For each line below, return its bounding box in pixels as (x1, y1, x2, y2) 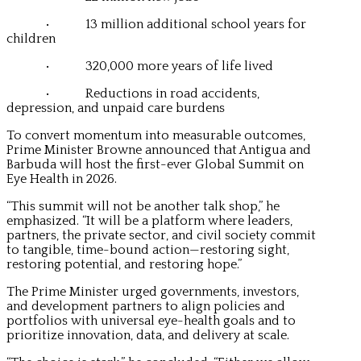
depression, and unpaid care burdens (6, 100, 225, 115)
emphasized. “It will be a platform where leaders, (6, 213, 293, 228)
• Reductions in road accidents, (6, 85, 259, 101)
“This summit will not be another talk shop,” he (6, 198, 280, 214)
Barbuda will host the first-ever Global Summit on (6, 156, 304, 172)
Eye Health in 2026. (6, 171, 117, 186)
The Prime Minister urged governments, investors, (6, 284, 299, 299)
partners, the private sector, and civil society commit (6, 227, 316, 243)
